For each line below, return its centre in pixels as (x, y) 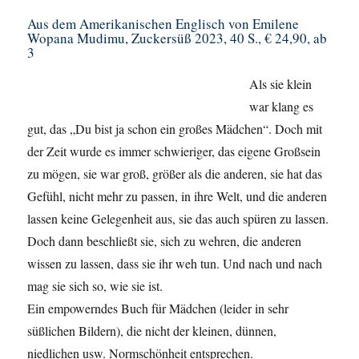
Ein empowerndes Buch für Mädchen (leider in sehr (158, 308)
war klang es (282, 106)
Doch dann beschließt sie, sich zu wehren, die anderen (165, 240)
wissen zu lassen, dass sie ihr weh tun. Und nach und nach (175, 263)
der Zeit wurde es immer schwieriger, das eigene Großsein (174, 151)
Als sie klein (281, 83)
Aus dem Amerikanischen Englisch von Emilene (163, 23)
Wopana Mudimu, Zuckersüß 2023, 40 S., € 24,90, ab (177, 38)
